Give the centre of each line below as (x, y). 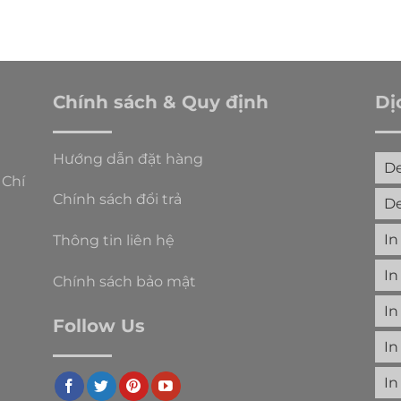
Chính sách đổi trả (117, 200)
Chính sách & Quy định (161, 102)
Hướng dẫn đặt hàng (128, 158)
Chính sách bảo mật (124, 282)
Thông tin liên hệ (114, 241)
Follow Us (99, 325)
